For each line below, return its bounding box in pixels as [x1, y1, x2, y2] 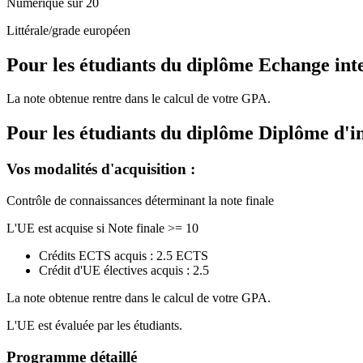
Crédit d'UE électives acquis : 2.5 [39, 263, 209, 277]
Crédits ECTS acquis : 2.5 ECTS [39, 248, 208, 263]
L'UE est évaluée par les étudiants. [6, 318, 182, 332]
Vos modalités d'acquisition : [6, 160, 195, 178]
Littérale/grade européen [6, 23, 130, 37]
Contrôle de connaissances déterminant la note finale [6, 193, 274, 207]
